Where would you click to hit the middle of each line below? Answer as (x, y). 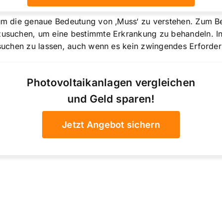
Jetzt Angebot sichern (111, 125)
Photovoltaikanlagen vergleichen (111, 83)
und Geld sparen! (111, 99)
